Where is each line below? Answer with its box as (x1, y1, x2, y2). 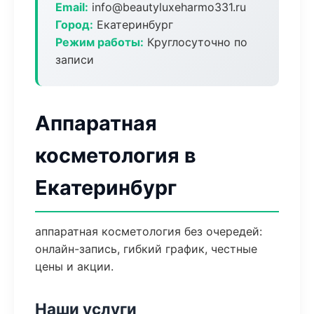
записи (55, 53, 94, 67)
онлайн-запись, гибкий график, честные (35, 242, 257, 256)
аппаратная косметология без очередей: (35, 224, 262, 238)
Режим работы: (55, 35, 144, 49)
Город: (55, 18, 93, 32)
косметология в (35, 143, 196, 168)
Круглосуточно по (144, 35, 247, 49)
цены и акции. (35, 259, 114, 273)
